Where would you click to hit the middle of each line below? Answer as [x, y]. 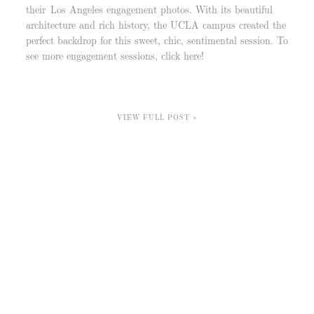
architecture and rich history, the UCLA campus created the [156, 24]
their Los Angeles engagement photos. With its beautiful [149, 9]
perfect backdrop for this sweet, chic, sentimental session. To [157, 40]
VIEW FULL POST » [157, 117]
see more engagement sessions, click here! [115, 55]
